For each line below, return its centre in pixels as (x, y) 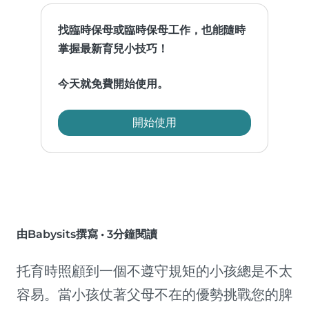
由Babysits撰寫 (57, 235)
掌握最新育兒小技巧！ (113, 49)
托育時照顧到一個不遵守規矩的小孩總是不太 (154, 271)
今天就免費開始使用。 (113, 84)
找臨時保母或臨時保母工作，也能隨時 (152, 30)
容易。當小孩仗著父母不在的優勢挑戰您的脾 (154, 295)
